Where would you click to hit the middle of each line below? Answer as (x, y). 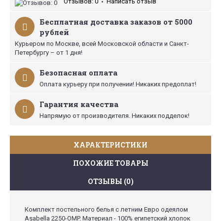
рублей (54, 32)
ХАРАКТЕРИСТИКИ (110, 145)
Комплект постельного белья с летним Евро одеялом (106, 209)
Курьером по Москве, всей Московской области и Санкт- (102, 44)
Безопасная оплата (78, 73)
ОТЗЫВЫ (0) (110, 181)
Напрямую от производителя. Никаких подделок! (114, 116)
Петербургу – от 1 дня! (49, 53)
